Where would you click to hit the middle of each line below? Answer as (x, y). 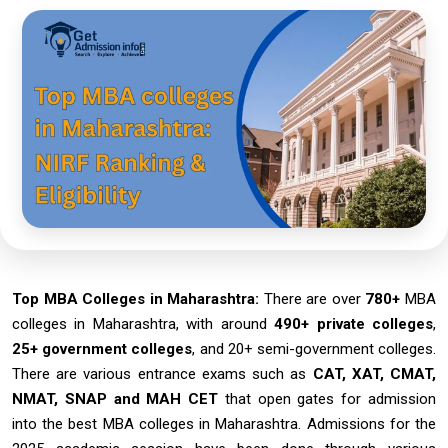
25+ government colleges (102, 348)
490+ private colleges (354, 323)
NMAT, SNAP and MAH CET (118, 398)
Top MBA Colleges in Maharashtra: (136, 298)
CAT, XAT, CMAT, (374, 373)
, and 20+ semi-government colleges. (314, 348)
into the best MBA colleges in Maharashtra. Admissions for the (224, 423)
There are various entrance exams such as (162, 373)
